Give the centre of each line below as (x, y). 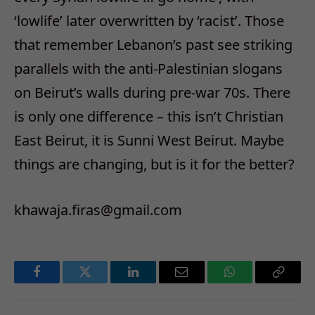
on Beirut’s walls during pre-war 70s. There (152, 93)
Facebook (60, 282)
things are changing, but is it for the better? (154, 165)
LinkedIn (156, 282)
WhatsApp (256, 282)
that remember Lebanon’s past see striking (153, 45)
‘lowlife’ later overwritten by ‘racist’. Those (149, 21)
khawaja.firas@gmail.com (98, 210)
